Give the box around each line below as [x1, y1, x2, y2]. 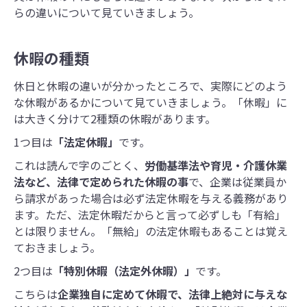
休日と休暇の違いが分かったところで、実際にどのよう [14, 77, 287, 95]
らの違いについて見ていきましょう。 [14, 4, 199, 21]
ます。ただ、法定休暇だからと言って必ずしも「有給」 [14, 206, 286, 223]
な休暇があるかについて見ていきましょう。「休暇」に [14, 94, 287, 111]
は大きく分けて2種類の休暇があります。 [14, 110, 216, 127]
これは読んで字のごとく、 [14, 157, 145, 174]
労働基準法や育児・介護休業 [145, 157, 287, 174]
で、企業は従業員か [188, 173, 286, 191]
